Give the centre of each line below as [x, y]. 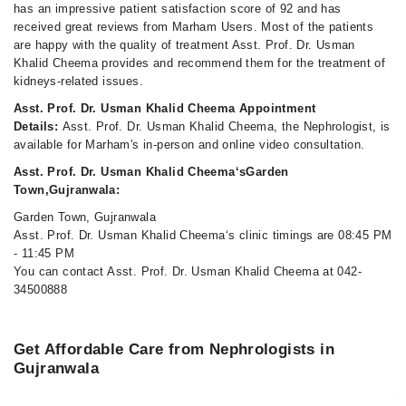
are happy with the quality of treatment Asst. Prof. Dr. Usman [184, 45]
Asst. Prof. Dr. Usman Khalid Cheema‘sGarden [151, 172]
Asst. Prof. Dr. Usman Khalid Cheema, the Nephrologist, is [226, 126]
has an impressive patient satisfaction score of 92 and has [178, 9]
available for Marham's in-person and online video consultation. [189, 145]
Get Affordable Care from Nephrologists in [174, 349]
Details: [38, 126]
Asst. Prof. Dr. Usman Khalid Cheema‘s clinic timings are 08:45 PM [203, 235]
